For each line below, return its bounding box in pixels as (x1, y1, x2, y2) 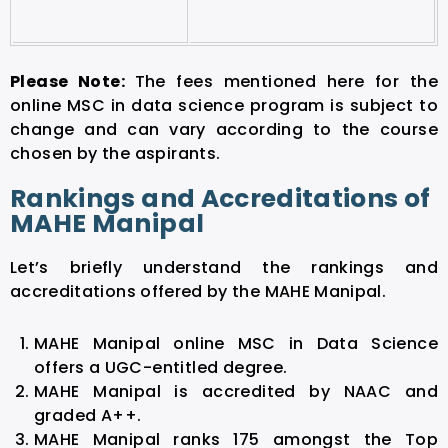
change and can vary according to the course (10, 117, 438, 141)
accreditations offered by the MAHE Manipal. (10, 279, 387, 303)
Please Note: (10, 69, 135, 93)
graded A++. (34, 403, 142, 427)
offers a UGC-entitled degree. (34, 355, 288, 379)
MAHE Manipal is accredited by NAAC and (34, 379, 438, 403)
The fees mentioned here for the (134, 69, 439, 93)
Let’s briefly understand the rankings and (10, 255, 438, 279)
